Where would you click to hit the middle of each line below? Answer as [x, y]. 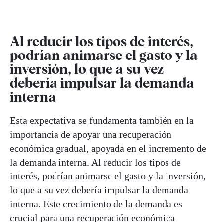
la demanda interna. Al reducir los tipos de [95, 162]
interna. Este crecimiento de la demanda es [96, 203]
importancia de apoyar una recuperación [91, 134]
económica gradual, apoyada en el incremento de [108, 148]
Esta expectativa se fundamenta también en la [102, 120]
